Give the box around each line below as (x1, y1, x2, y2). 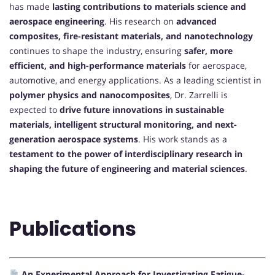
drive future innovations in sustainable (60, 103, 224, 115)
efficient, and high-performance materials (9, 59, 186, 71)
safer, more (184, 44, 233, 56)
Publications (9, 214, 136, 242)
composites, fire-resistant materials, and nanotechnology (9, 29, 253, 42)
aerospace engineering (9, 15, 104, 27)
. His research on (104, 15, 176, 27)
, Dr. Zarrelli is (170, 88, 228, 101)
